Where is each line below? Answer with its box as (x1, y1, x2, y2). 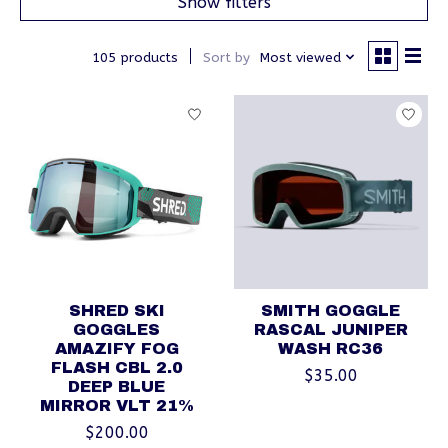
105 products (91, 49, 178, 65)
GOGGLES (73, 321, 161, 339)
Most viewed (259, 49, 341, 65)
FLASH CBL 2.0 (50, 359, 183, 377)
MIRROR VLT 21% (39, 397, 194, 415)
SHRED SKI (68, 302, 165, 320)
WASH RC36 (278, 340, 384, 358)
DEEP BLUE (68, 378, 166, 396)
